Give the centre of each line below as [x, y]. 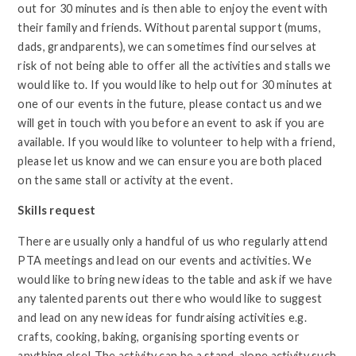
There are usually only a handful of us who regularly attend [173, 241]
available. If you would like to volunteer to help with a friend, [176, 141]
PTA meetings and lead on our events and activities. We [165, 260]
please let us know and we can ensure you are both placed [170, 161]
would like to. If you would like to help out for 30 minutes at [175, 84]
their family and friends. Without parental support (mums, [169, 27]
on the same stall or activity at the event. [125, 180]
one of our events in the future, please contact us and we [170, 103]
